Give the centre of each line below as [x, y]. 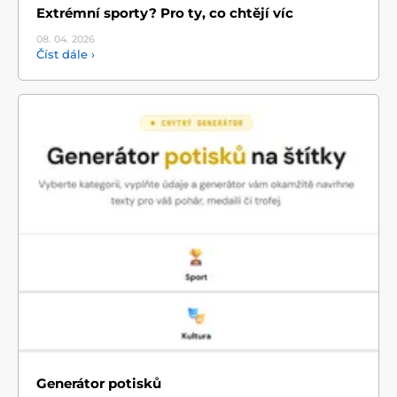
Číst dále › [66, 54]
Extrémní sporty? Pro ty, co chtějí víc [165, 13]
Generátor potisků [99, 383]
